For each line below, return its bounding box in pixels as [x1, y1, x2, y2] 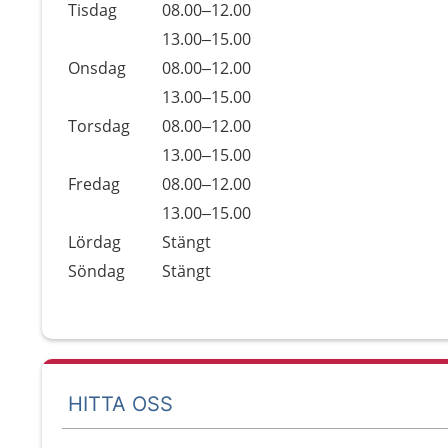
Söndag [68, 260, 125, 282]
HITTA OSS [68, 391, 173, 416]
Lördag [68, 231, 121, 253]
